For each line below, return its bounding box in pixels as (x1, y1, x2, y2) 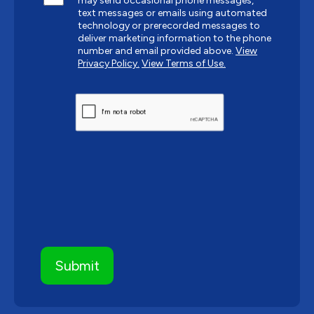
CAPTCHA (75, 93, 108, 102)
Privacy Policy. (78, 57, 139, 69)
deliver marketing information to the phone (78, 32, 271, 44)
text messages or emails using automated (78, 6, 267, 19)
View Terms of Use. (142, 57, 226, 69)
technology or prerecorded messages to (78, 19, 260, 32)
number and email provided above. (78, 44, 235, 57)
